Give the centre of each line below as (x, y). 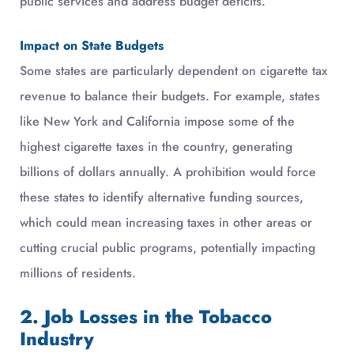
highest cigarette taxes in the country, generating (156, 146)
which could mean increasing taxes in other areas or (166, 222)
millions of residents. (78, 273)
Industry (57, 339)
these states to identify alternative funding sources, (162, 197)
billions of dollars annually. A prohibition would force (168, 171)
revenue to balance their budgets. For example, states (170, 96)
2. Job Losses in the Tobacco (146, 316)
